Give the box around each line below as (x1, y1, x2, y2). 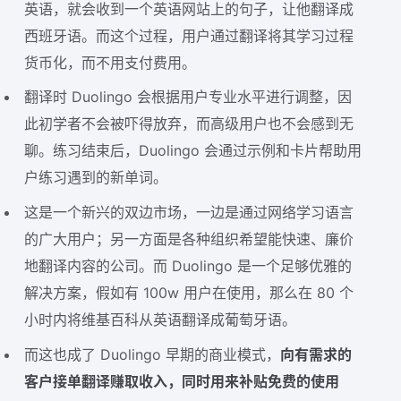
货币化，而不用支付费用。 (24, 53, 197, 72)
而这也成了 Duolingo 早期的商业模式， (24, 345, 281, 363)
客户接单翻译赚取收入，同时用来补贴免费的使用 (24, 371, 340, 390)
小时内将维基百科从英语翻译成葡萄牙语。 (24, 311, 297, 329)
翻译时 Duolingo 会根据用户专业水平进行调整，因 (24, 88, 353, 107)
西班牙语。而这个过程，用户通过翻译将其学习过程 (24, 26, 354, 45)
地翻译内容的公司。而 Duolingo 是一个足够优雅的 (24, 257, 353, 276)
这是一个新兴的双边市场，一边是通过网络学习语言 (24, 203, 354, 222)
